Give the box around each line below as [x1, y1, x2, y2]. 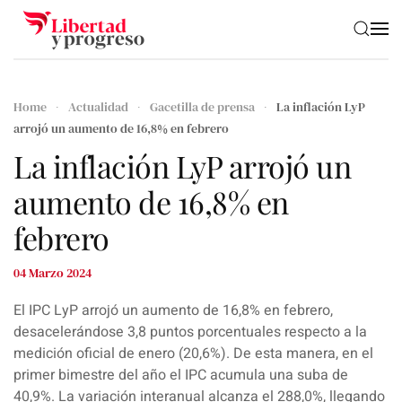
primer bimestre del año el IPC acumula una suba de [13, 363, 348, 386]
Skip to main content [41, 41, 173, 63]
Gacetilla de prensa [150, 97, 255, 116]
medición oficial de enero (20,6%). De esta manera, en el [13, 342, 373, 364]
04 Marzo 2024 [13, 263, 92, 282]
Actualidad [68, 97, 128, 116]
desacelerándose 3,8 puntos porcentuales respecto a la [13, 320, 367, 343]
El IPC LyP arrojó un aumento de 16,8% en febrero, [13, 299, 333, 321]
